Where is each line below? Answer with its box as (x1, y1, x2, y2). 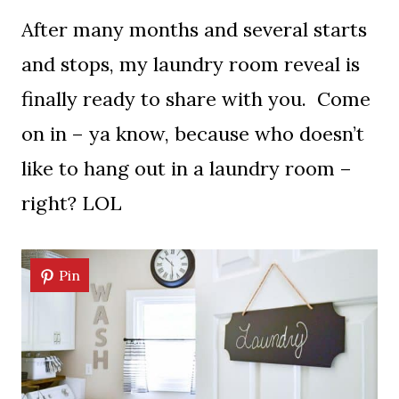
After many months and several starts (21, 17, 367, 42)
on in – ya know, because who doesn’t (21, 121, 364, 146)
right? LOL (21, 191, 122, 216)
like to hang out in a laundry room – (21, 156, 352, 181)
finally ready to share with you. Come (21, 86, 370, 111)
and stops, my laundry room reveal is (21, 52, 360, 77)
